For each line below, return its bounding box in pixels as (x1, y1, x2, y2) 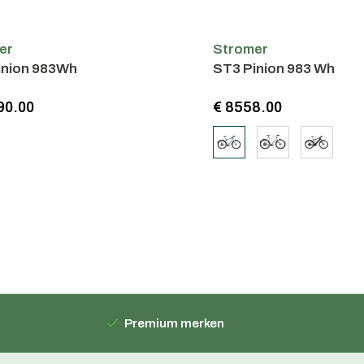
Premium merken (123, 316, 224, 330)
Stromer (212, 41, 268, 57)
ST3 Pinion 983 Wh (212, 60, 335, 76)
